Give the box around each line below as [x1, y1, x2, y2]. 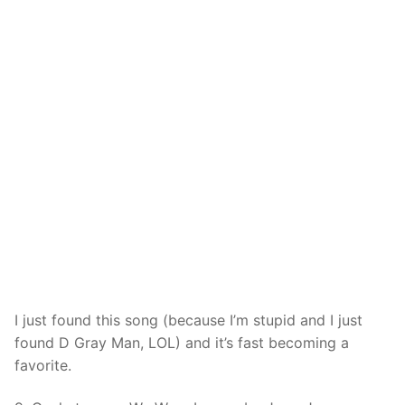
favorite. [14, 355, 71, 374]
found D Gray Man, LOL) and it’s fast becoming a [14, 333, 349, 352]
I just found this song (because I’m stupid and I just [14, 310, 363, 329]
